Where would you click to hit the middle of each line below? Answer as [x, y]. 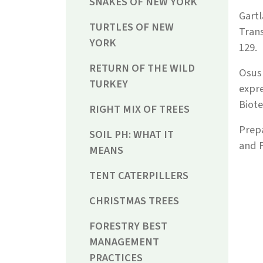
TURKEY [109, 84]
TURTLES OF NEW [131, 27]
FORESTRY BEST [128, 226]
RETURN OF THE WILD [142, 68]
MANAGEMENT [124, 242]
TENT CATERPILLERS [139, 176]
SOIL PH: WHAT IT [131, 135]
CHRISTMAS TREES [134, 201]
